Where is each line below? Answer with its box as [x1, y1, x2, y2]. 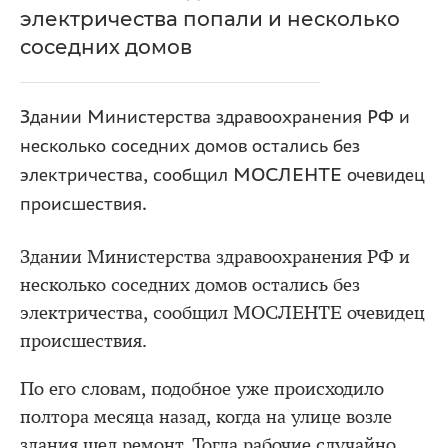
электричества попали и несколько [20, 7, 400, 31]
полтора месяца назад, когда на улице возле [20, 406, 392, 428]
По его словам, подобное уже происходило [20, 378, 384, 400]
